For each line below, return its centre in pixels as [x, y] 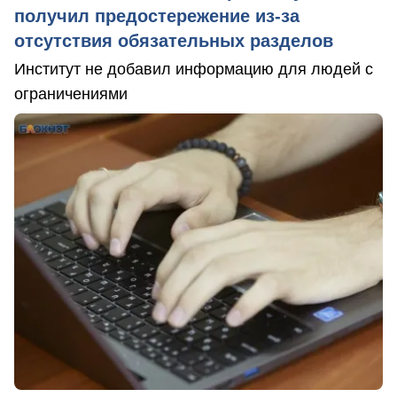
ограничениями [71, 93]
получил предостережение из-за [157, 16]
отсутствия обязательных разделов [174, 40]
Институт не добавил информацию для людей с [194, 69]
